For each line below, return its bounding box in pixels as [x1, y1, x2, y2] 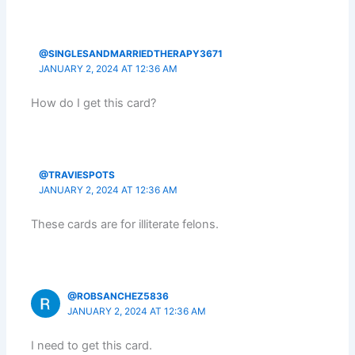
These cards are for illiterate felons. [31, 217, 219, 232]
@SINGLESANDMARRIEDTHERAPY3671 [38, 48, 223, 59]
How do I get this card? [31, 96, 157, 111]
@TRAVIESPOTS [38, 169, 115, 181]
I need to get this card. [31, 338, 153, 353]
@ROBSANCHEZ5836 [67, 290, 170, 302]
